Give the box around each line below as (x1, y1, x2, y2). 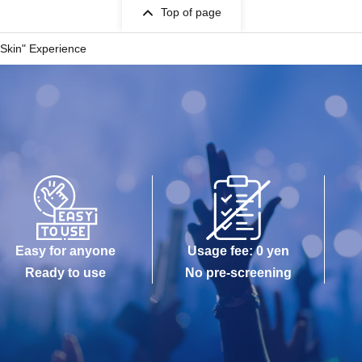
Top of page (160, 6, 221, 19)
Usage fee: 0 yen (187, 244, 289, 258)
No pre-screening (185, 266, 292, 280)
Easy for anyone (15, 244, 116, 258)
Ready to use (25, 266, 107, 280)
